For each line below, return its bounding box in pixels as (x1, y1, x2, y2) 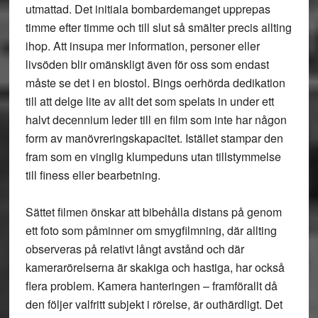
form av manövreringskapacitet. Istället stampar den (25, 130, 283, 146)
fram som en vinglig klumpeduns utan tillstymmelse (25, 148, 281, 165)
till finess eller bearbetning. (25, 167, 160, 183)
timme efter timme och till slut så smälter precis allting (25, 19, 292, 35)
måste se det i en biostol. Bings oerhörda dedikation (25, 75, 285, 91)
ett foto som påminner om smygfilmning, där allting (25, 222, 277, 238)
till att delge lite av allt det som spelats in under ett (25, 93, 274, 109)
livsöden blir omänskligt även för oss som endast (25, 56, 269, 72)
